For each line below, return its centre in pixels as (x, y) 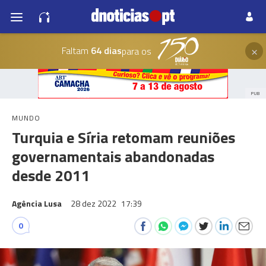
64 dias (105, 50)
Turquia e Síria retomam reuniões (123, 137)
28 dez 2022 (94, 203)
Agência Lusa (37, 203)
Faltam (75, 50)
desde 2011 (51, 175)
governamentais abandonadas (113, 156)
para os (136, 51)
